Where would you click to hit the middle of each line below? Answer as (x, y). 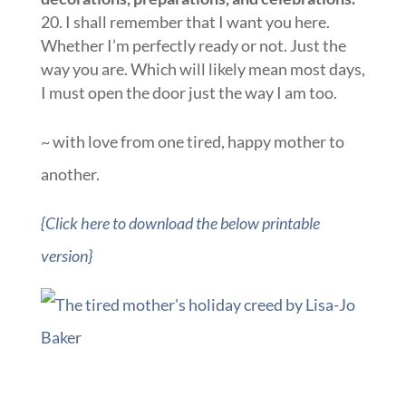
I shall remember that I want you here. (197, 22)
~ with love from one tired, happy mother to (192, 141)
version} (66, 256)
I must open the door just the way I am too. (188, 92)
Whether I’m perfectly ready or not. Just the (193, 45)
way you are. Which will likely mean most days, (203, 69)
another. (70, 174)
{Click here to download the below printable (180, 223)
